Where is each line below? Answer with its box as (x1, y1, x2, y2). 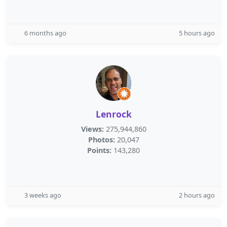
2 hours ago (179, 191, 215, 200)
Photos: (88, 135, 115, 144)
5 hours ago (179, 28, 215, 37)
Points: (87, 145, 111, 155)
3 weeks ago (24, 191, 61, 200)
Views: (81, 124, 104, 134)
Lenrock (95, 108, 132, 120)
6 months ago (24, 28, 66, 37)
